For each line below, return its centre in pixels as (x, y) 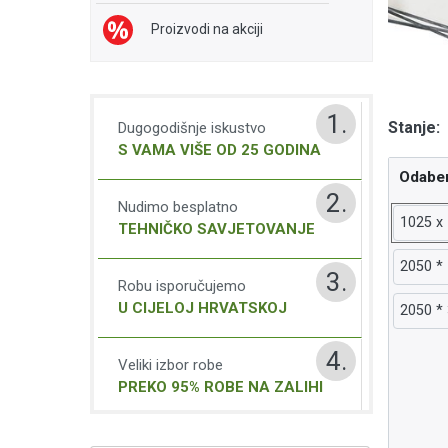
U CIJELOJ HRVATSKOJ (202, 308)
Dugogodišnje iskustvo (191, 128)
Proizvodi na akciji (206, 29)
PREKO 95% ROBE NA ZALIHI (220, 387)
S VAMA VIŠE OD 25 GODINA (219, 150)
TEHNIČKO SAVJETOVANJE (216, 229)
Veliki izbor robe (170, 365)
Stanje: (414, 127)
